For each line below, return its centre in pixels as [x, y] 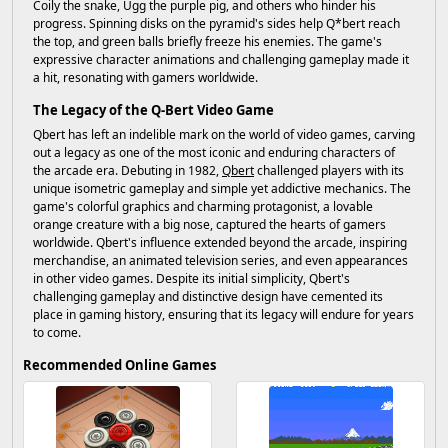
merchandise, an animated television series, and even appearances [220, 260]
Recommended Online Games [119, 365]
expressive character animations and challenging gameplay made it [221, 59]
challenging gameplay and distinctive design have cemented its [208, 296]
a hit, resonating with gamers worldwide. [145, 77]
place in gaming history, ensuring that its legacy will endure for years [223, 314]
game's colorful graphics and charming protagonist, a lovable [203, 206]
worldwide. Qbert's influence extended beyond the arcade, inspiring [220, 242]
